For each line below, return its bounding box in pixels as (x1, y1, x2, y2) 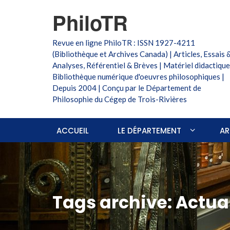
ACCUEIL (56, 125, 89, 136)
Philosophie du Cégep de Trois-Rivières (52, 94, 187, 104)
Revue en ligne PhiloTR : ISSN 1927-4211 (52, 38, 195, 47)
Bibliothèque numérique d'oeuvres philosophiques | (52, 72, 224, 81)
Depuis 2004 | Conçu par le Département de (52, 83, 201, 92)
